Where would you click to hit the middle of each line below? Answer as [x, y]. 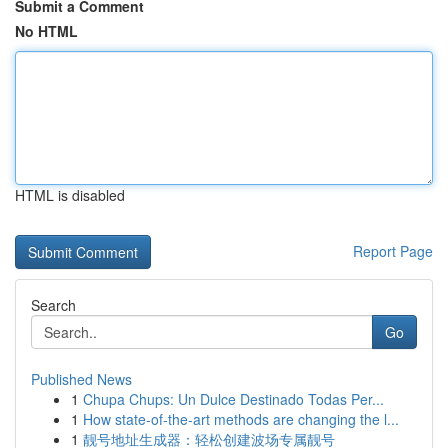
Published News [81, 379]
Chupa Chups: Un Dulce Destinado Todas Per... [233, 399]
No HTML [46, 31]
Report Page [393, 251]
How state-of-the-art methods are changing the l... [241, 419]
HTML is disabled [70, 195]
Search [53, 305]
